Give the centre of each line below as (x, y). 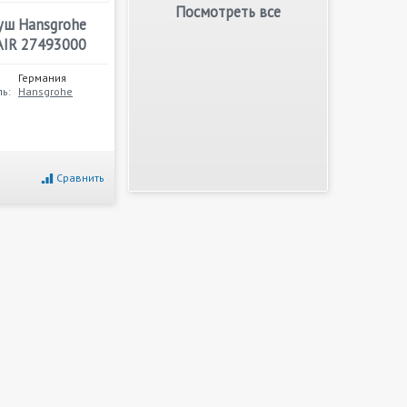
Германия (42, 78)
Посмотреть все (228, 12)
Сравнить (80, 178)
